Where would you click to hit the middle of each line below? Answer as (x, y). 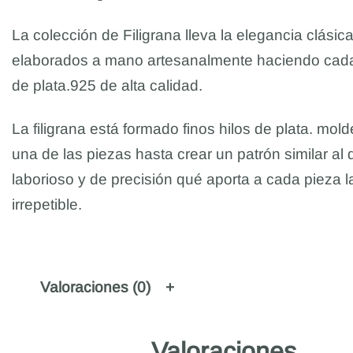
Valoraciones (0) (95, 287)
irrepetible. (47, 205)
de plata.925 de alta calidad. (107, 85)
